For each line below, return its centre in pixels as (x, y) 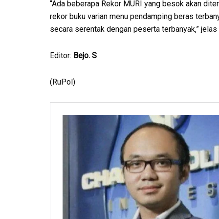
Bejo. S (85, 55)
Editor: (62, 55)
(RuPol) (63, 82)
